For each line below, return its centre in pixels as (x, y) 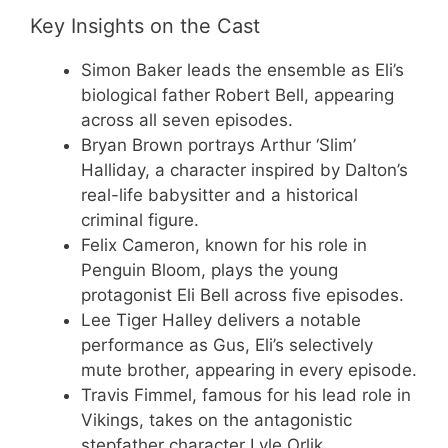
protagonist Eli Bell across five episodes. (242, 295)
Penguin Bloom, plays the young (209, 270)
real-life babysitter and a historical (219, 195)
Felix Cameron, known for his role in (224, 245)
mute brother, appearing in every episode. (249, 370)
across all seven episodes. (187, 120)
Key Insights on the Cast (145, 26)
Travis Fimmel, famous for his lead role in (246, 395)
